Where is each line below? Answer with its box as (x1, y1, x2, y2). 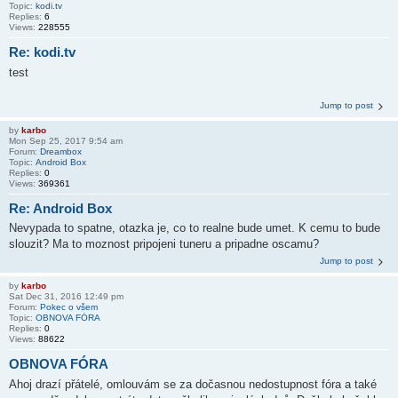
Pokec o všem (40, 302, 98, 312)
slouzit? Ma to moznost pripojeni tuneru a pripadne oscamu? (9, 237, 319, 251)
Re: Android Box (9, 200, 112, 216)
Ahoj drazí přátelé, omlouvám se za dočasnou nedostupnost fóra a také (9, 377, 377, 391)
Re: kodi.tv (9, 44, 76, 60)
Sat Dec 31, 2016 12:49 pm (9, 291, 123, 301)
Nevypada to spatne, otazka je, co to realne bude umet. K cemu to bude (9, 221, 380, 235)
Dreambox (40, 146, 82, 156)
